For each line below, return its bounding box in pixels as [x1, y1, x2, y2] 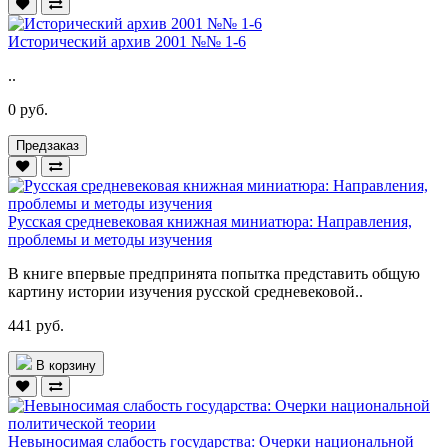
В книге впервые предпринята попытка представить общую [8, 264, 420, 282]
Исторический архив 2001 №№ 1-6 [8, 32, 246, 50]
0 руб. [8, 100, 48, 118]
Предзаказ [16, 137, 79, 153]
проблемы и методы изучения [8, 230, 212, 248]
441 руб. [8, 316, 64, 334]
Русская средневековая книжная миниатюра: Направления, [8, 212, 412, 230]
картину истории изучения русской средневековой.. [8, 282, 363, 300]
